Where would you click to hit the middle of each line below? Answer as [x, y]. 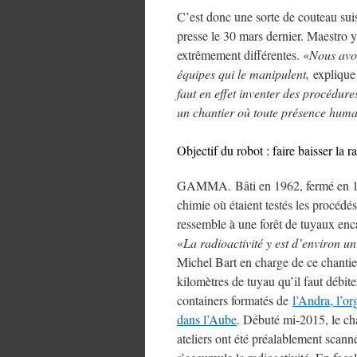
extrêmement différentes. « [243, 55]
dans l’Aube [207, 319]
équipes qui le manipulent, [243, 74]
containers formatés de [235, 300]
